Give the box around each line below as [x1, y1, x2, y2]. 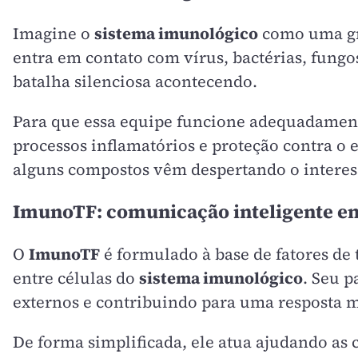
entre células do [13, 267, 139, 290]
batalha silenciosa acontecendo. [13, 70, 257, 93]
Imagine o [13, 22, 94, 45]
